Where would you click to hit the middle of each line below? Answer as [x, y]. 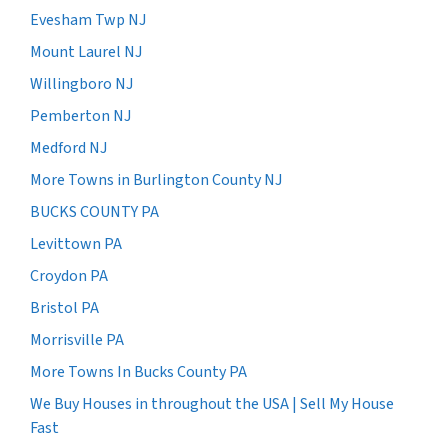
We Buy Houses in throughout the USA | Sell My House [212, 404]
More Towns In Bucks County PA [138, 372]
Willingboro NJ [81, 84]
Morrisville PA [77, 340]
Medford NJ [68, 148]
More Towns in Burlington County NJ [156, 180]
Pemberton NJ [80, 116]
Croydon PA [69, 276]
